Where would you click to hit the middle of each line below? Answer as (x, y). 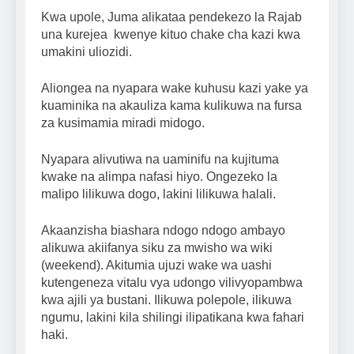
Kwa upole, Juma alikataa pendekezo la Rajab (171, 17)
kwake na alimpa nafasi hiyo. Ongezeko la (159, 177)
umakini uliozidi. (87, 52)
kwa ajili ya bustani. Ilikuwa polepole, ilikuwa (166, 300)
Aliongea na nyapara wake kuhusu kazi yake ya (175, 88)
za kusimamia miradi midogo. (123, 123)
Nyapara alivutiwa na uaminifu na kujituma (160, 160)
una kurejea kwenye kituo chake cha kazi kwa (171, 35)
